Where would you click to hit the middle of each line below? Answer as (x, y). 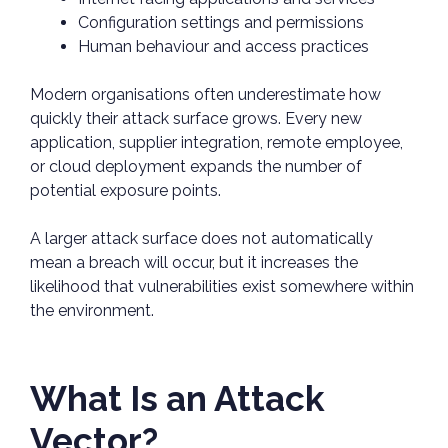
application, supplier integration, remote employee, (216, 143)
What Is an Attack (177, 399)
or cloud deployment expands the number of (196, 167)
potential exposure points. (127, 191)
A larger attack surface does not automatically (201, 239)
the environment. (94, 311)
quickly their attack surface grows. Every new (196, 119)
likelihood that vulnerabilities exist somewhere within (222, 287)
